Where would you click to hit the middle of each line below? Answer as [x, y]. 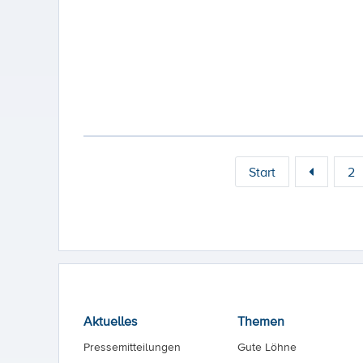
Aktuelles [110, 321]
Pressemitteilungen [132, 347]
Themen [261, 321]
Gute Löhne [267, 347]
